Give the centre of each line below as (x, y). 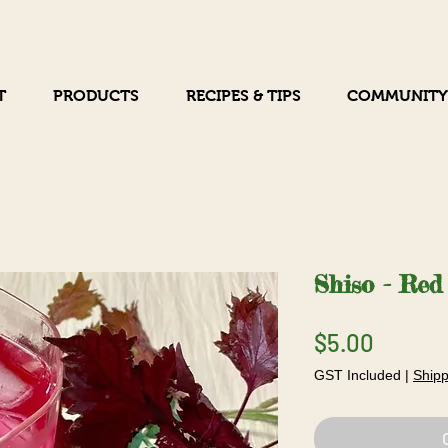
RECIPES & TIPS (243, 95)
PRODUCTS (95, 95)
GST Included (357, 375)
